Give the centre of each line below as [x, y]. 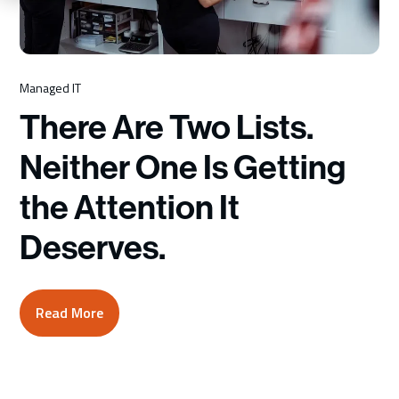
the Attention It [130, 208]
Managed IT [51, 88]
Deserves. [93, 248]
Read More [70, 313]
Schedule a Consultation [199, 61]
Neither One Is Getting [183, 168]
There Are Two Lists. [167, 128]
